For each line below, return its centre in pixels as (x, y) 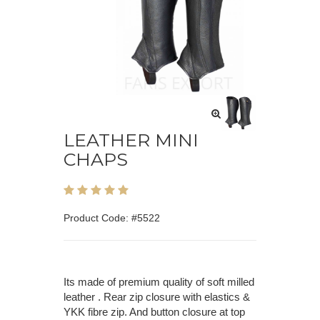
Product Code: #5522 (112, 218)
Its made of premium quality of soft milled (159, 282)
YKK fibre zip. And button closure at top (154, 312)
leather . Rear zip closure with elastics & (157, 297)
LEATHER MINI (131, 140)
